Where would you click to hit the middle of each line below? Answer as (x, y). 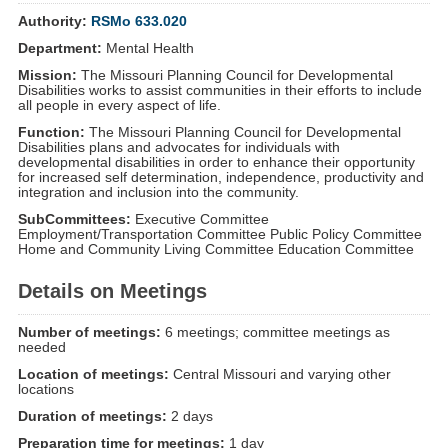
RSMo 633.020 (138, 21)
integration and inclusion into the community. (158, 192)
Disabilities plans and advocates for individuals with (178, 147)
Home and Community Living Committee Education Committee (215, 249)
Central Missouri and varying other (279, 374)
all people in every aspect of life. (119, 105)
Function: (51, 132)
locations (45, 389)
